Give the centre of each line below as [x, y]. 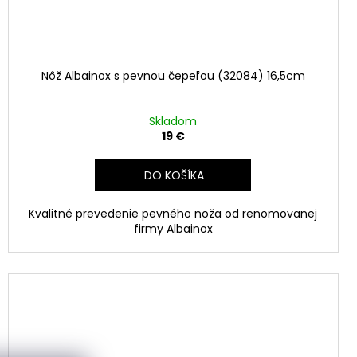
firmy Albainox [173, 228]
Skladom [173, 121]
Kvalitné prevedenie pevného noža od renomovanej [173, 213]
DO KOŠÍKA [174, 175]
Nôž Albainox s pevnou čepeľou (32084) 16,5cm [173, 75]
